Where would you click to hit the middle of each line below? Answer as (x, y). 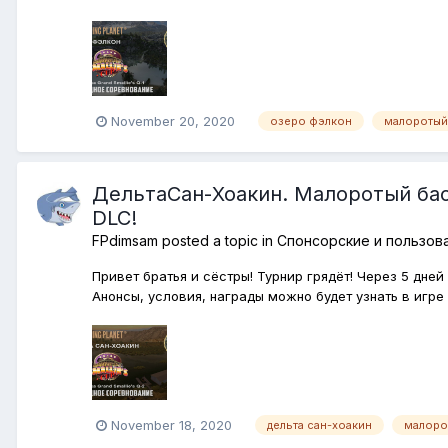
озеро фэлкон (311, 121)
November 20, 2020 (173, 120)
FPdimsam (125, 240)
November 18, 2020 (171, 424)
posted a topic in (217, 240)
